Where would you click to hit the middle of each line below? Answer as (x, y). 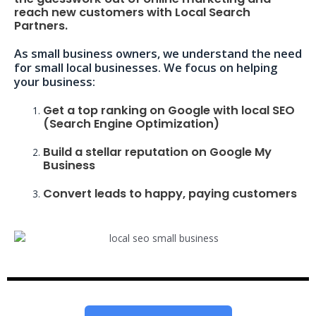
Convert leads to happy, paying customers (170, 194)
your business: (55, 82)
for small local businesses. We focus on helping (146, 68)
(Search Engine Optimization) (132, 124)
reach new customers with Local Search (132, 13)
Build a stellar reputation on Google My (158, 152)
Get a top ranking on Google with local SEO (169, 111)
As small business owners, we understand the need (158, 54)
